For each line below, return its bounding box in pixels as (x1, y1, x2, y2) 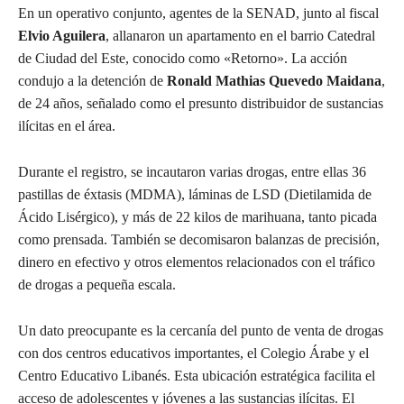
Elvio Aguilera (18, 27, 106, 43)
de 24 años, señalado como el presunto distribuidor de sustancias (18, 95, 383, 111)
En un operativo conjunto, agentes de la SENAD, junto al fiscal (18, 5, 379, 21)
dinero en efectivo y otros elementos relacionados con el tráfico (18, 253, 375, 270)
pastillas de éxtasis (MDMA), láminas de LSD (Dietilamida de (18, 186, 372, 202)
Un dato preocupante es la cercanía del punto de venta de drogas (18, 322, 383, 338)
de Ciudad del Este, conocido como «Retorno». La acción (18, 50, 347, 66)
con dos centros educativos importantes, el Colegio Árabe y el (18, 344, 369, 361)
